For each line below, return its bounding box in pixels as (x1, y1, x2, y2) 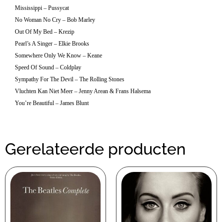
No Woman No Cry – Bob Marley (15, 16, 95, 24)
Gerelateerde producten (5, 139, 186, 158)
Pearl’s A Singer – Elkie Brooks (15, 40, 89, 48)
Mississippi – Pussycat (15, 4, 69, 12)
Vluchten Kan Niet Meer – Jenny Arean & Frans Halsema (15, 88, 151, 95)
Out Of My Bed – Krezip (15, 28, 74, 36)
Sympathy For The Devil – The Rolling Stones (15, 76, 124, 83)
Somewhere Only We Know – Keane (15, 52, 102, 59)
